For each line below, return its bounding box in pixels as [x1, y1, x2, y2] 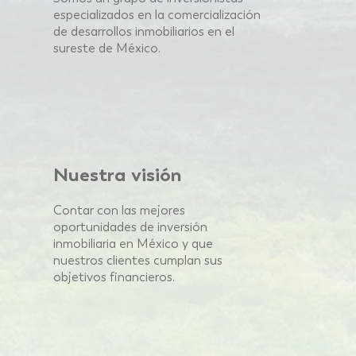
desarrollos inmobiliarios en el [71, 23, 234, 40]
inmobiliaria [53, 235, 116, 252]
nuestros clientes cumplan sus [53, 252, 222, 269]
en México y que [119, 235, 213, 252]
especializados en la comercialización [53, 6, 261, 23]
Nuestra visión [53, 162, 182, 187]
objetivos [53, 269, 106, 285]
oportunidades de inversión [53, 219, 207, 235]
